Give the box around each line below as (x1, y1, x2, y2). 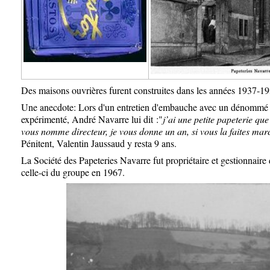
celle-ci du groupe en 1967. (21, 166, 125, 179)
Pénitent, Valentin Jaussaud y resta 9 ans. (21, 137, 177, 150)
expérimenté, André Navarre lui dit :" (21, 113, 163, 126)
